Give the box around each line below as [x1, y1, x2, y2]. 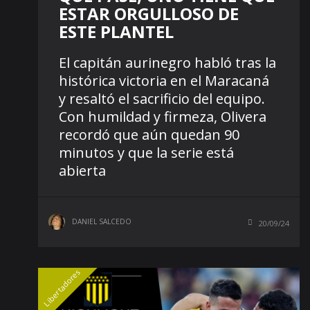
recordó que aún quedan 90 [59, 125, 239, 145]
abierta [59, 161, 106, 181]
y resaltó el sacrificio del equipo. [59, 89, 265, 109]
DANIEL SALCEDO [72, 217, 131, 227]
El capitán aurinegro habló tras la [59, 53, 276, 73]
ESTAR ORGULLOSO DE [59, 2, 239, 26]
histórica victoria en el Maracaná [59, 71, 269, 91]
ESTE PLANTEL [59, 20, 174, 44]
